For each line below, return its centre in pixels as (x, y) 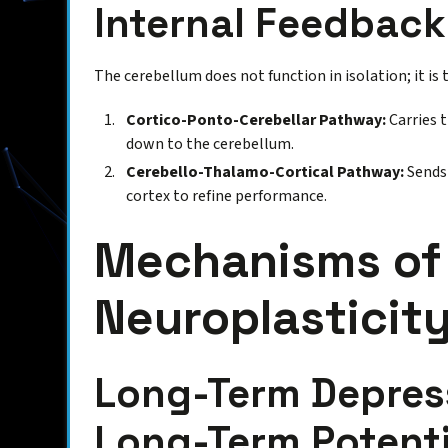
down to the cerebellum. (210, 144)
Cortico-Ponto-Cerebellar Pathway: (256, 120)
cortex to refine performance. (227, 196)
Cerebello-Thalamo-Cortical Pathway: (265, 172)
